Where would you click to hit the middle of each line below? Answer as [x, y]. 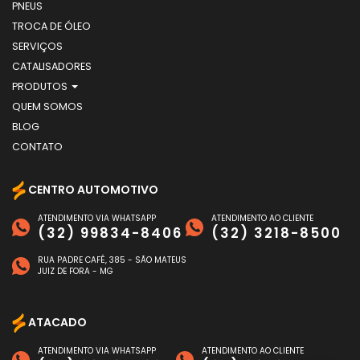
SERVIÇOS [37, 46]
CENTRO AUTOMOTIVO [92, 190]
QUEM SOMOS [47, 106]
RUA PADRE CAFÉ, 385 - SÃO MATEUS [112, 260]
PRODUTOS [41, 86]
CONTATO [37, 146]
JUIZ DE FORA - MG [76, 271]
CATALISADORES [52, 66]
